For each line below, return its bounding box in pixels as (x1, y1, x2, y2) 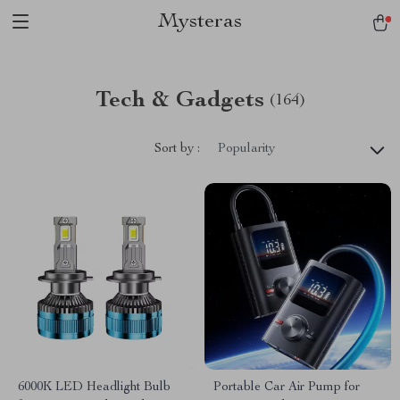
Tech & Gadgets (95, 89, 264, 112)
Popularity (218, 143, 275, 155)
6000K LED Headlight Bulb (18, 381, 171, 394)
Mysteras (158, 12, 242, 33)
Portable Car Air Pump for (213, 381, 360, 394)
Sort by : (154, 142, 200, 155)
